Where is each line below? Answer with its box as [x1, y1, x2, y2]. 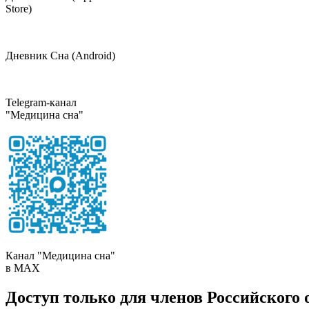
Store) [6, 3, 32, 14]
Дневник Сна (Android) [6, 50, 115, 61]
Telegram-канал [6, 97, 77, 108]
